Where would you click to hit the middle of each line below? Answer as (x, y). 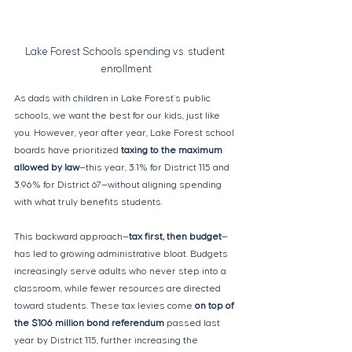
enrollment (126, 70)
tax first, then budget (175, 237)
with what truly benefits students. (88, 203)
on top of (216, 306)
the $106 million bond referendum (89, 324)
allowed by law (47, 168)
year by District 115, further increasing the (107, 341)
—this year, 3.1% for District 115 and (156, 168)
